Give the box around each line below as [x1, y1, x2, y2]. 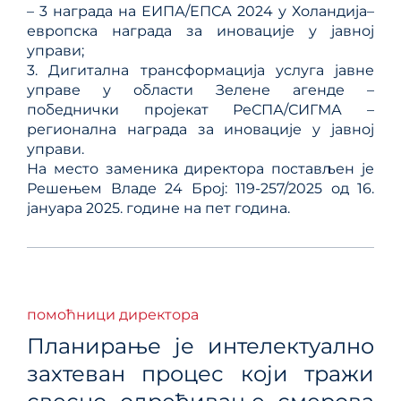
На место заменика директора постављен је [27, 159, 374, 177]
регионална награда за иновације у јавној [27, 120, 374, 138]
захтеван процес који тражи [27, 360, 374, 387]
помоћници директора [27, 305, 199, 323]
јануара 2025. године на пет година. [27, 199, 290, 217]
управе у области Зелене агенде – [27, 81, 374, 98]
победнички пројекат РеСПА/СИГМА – [27, 100, 374, 118]
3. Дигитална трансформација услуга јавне [27, 61, 374, 79]
